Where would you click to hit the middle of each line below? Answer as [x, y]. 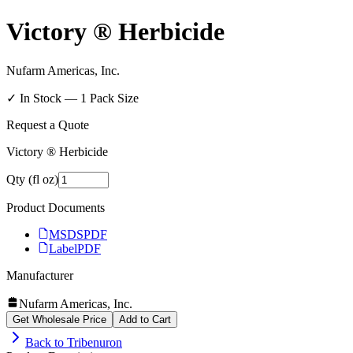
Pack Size [113, 98]
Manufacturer [40, 275]
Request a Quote [48, 124]
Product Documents [56, 207]
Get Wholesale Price [59, 319]
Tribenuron [95, 342]
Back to [46, 342]
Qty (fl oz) [32, 179]
